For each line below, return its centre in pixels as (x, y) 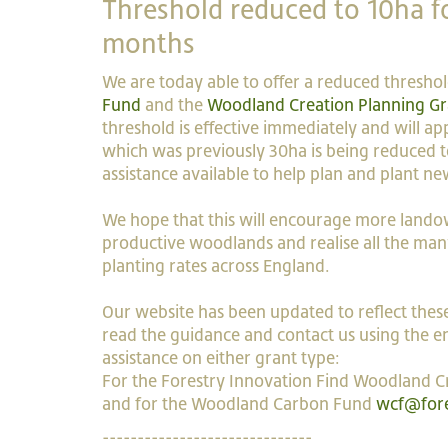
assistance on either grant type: (221, 358)
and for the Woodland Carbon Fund (239, 404)
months (148, 43)
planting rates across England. (216, 266)
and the (174, 105)
